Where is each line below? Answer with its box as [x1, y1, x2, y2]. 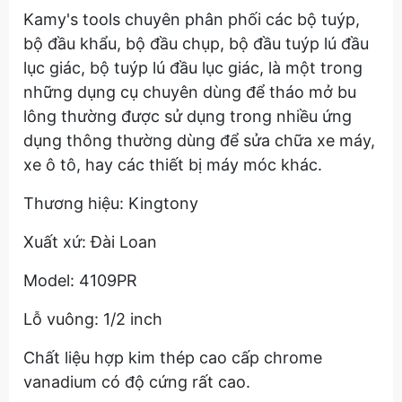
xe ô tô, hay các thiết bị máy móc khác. [23, 155, 327, 174]
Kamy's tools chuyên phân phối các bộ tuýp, [23, 10, 360, 29]
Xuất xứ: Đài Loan [23, 232, 157, 251]
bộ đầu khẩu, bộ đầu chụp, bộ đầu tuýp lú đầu [23, 34, 369, 53]
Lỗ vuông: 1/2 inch [23, 310, 162, 328]
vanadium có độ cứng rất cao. [23, 372, 250, 391]
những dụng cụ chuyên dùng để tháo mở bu [23, 83, 356, 101]
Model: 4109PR [23, 271, 137, 290]
